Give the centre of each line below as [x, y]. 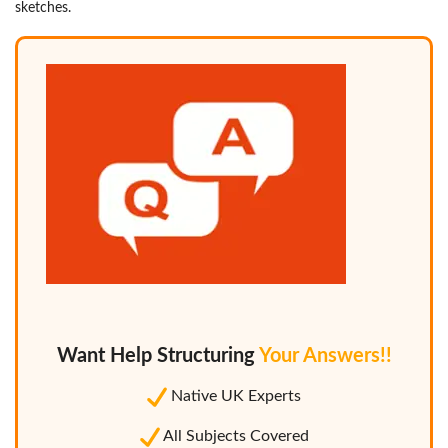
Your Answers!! [325, 356]
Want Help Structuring [157, 356]
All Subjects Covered [234, 436]
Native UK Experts [234, 396]
